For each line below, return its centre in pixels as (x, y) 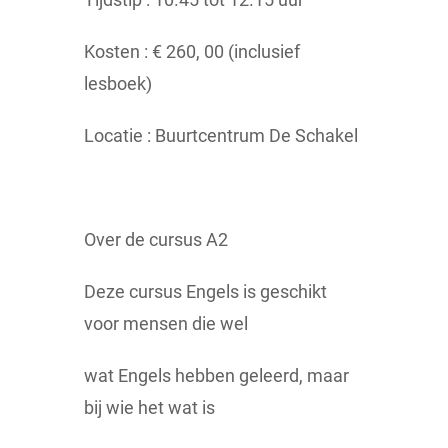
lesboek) (118, 84)
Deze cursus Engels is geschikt (205, 292)
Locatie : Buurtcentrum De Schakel (221, 136)
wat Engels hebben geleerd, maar (216, 376)
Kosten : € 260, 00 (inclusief (192, 52)
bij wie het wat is (149, 408)
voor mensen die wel (166, 324)
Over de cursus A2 (156, 240)
